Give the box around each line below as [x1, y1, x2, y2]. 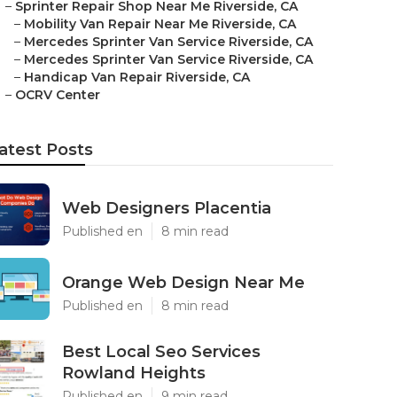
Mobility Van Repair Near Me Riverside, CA [24, 16, 296, 32]
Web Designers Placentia [62, 198, 271, 218]
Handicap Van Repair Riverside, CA [24, 69, 250, 85]
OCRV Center [15, 87, 100, 103]
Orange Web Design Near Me [62, 273, 305, 292]
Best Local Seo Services [62, 342, 261, 362]
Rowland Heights [62, 363, 206, 383]
